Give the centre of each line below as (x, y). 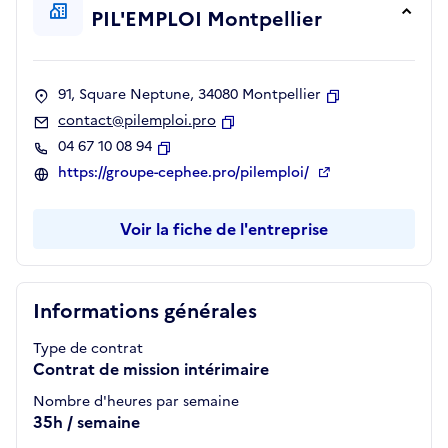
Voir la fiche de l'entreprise (224, 229)
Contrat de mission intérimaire (151, 369)
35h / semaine (86, 422)
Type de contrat (88, 348)
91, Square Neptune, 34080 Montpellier (189, 94)
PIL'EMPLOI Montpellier (206, 19)
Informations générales (145, 311)
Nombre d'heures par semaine (136, 401)
